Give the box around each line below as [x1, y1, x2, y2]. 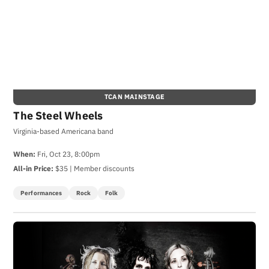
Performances [20, 189, 62, 197]
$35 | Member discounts [53, 163, 135, 174]
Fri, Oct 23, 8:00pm [35, 149, 100, 159]
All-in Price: [13, 163, 54, 174]
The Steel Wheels [13, 108, 103, 122]
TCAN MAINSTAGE [104, 92, 165, 101]
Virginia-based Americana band [13, 125, 114, 136]
